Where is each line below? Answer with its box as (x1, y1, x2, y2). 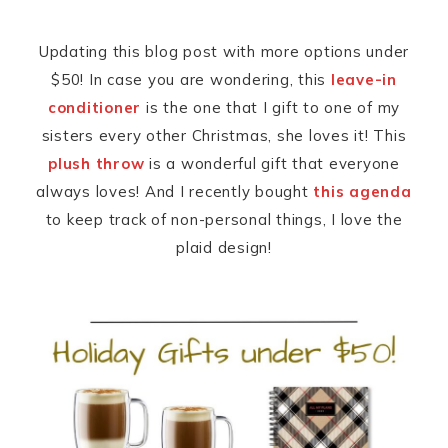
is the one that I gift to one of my (141, 98, 401, 118)
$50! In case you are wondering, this (51, 70, 331, 90)
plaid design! (176, 238, 272, 258)
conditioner (47, 98, 142, 118)
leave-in (330, 70, 397, 90)
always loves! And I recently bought (36, 182, 314, 202)
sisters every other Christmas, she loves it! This (41, 126, 407, 146)
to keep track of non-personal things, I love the (45, 210, 403, 230)
